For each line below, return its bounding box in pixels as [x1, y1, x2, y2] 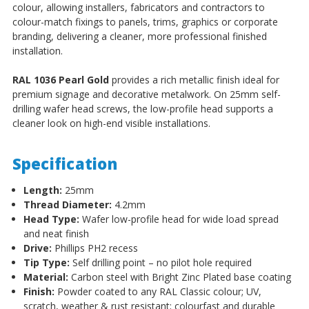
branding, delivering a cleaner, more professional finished [12, 29, 267, 43]
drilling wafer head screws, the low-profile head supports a [12, 101, 273, 115]
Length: [23, 183, 62, 197]
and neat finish [23, 226, 89, 240]
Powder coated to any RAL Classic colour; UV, [54, 284, 261, 298]
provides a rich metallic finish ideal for [108, 72, 279, 86]
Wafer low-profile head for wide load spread [79, 212, 279, 226]
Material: [23, 270, 68, 283]
